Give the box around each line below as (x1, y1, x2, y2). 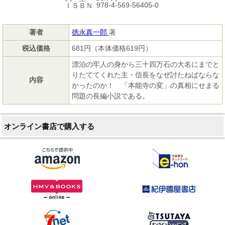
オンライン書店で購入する (4, 122, 94, 131)
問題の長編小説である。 (72, 92, 149, 100)
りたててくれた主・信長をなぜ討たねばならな (72, 71, 219, 79)
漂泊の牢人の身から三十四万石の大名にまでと (72, 60, 219, 69)
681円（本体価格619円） (72, 44, 152, 53)
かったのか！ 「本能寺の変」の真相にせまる (72, 81, 219, 90)
